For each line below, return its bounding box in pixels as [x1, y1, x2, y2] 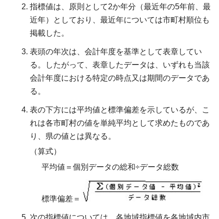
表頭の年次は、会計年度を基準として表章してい [30, 47, 202, 56]
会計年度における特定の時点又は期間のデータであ [30, 73, 210, 82]
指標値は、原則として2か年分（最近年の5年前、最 [30, 2, 211, 11]
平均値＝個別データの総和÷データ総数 [42, 163, 179, 172]
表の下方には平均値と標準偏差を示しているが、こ [30, 105, 210, 114]
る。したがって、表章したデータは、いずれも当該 [30, 60, 210, 69]
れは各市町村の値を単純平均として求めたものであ [30, 118, 210, 127]
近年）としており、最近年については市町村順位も [30, 15, 210, 24]
